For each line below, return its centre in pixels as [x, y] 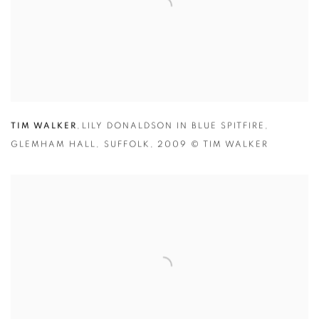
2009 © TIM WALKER [213, 144]
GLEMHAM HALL [53, 144]
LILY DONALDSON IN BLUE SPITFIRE [173, 126]
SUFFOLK [127, 144]
